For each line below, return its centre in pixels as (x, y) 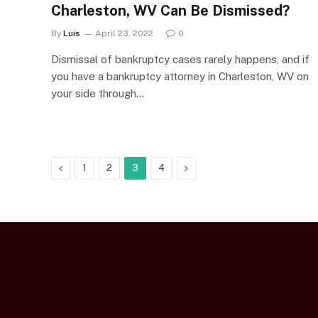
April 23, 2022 (124, 33)
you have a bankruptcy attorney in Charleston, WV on (180, 76)
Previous (82, 167)
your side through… (98, 93)
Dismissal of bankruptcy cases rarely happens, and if (180, 59)
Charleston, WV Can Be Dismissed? (170, 10)
